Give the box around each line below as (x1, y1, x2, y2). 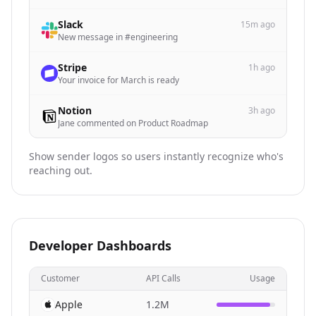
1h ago (248, 61, 275, 73)
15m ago (241, 18, 275, 30)
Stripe (58, 61, 87, 74)
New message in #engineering (58, 31, 178, 43)
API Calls (146, 272, 181, 284)
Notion (58, 104, 92, 117)
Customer (41, 272, 80, 284)
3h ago (248, 104, 275, 116)
